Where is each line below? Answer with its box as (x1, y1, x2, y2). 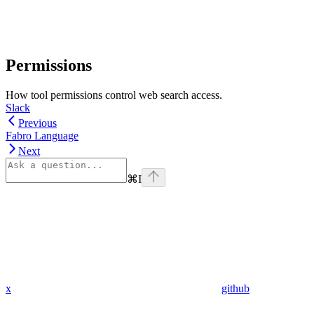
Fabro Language (6, 130, 78, 142)
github (221, 282, 250, 295)
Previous (18, 117, 57, 130)
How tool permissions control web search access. (6, 89, 222, 102)
